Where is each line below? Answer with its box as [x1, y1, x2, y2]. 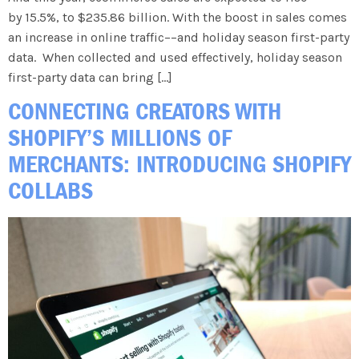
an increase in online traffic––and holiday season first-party [8, 29, 349, 45]
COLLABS [8, 176, 93, 206]
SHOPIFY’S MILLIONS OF [8, 123, 232, 153]
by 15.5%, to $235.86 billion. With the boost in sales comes [8, 9, 347, 25]
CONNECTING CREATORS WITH [8, 97, 281, 127]
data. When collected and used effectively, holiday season [8, 49, 342, 65]
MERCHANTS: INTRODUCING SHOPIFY [8, 150, 351, 179]
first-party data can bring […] [8, 69, 172, 85]
